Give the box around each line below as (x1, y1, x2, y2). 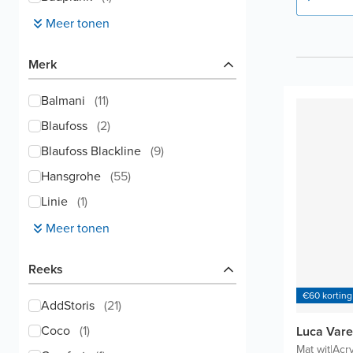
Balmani (41, 91, 85, 110)
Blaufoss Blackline (41, 142, 141, 160)
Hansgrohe (41, 167, 101, 185)
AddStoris (41, 296, 95, 314)
